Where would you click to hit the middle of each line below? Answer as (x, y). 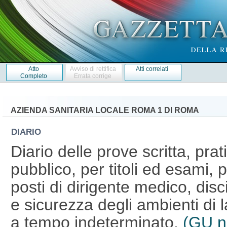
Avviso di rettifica (93, 69)
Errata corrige (93, 76)
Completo (33, 76)
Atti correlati (152, 69)
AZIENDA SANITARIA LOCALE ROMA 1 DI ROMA (105, 110)
